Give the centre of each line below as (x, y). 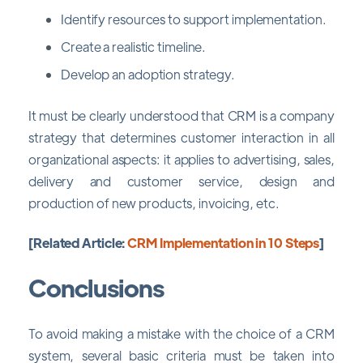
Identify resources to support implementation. (194, 19)
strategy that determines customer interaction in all (181, 137)
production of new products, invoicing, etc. (154, 203)
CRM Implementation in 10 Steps (224, 243)
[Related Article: (78, 243)
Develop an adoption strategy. (148, 74)
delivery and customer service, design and (181, 181)
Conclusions (96, 288)
